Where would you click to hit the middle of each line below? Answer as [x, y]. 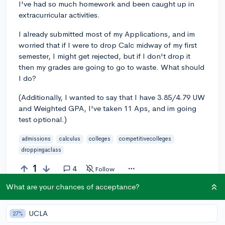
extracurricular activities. [59, 15]
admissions [36, 139]
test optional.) [43, 119]
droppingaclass [41, 150]
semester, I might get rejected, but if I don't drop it [104, 56]
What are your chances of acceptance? [73, 187]
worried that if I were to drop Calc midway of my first [108, 45]
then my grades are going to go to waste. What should [111, 67]
